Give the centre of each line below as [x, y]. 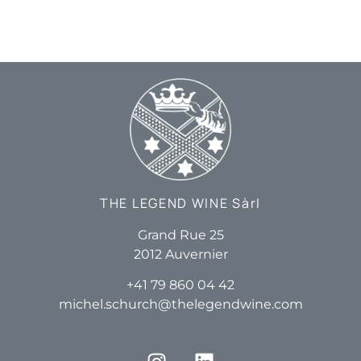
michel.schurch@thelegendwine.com [180, 305]
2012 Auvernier [180, 254]
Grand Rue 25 [180, 234]
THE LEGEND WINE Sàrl [180, 203]
